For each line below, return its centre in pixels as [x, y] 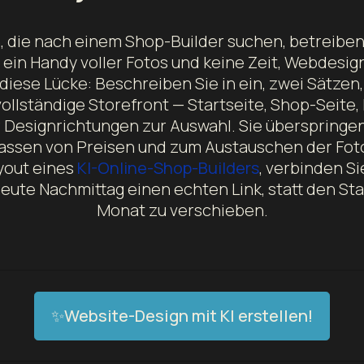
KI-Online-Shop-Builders [168, 168]
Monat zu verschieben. [182, 210]
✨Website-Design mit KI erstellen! [182, 315]
